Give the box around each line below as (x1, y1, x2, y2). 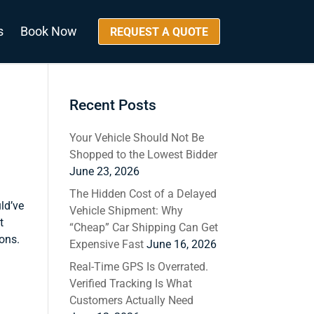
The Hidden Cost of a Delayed (69, 187, 217, 200)
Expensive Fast (69, 238, 144, 251)
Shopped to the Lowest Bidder (69, 148, 217, 161)
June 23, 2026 (69, 165, 139, 178)
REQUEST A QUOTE (109, 25, 208, 39)
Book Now (20, 24, 77, 39)
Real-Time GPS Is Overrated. (69, 260, 208, 273)
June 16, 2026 (146, 238, 217, 251)
